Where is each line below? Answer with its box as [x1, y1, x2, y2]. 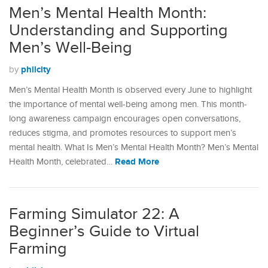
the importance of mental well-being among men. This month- [9, 99, 247, 110]
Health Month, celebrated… [9, 157, 115, 167]
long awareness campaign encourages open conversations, [9, 114, 240, 124]
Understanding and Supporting [9, 21, 228, 41]
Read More [115, 156, 159, 168]
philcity [21, 64, 51, 76]
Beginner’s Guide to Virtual [9, 222, 199, 242]
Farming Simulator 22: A [9, 205, 179, 224]
